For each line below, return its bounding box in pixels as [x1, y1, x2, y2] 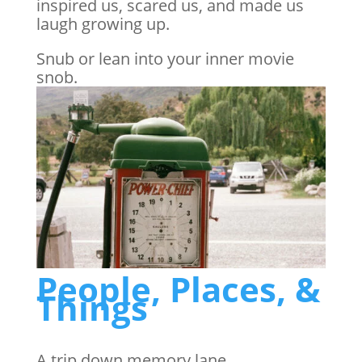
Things [36, 284, 148, 331]
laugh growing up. [36, 12, 170, 35]
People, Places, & [36, 266, 321, 313]
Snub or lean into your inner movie [36, 47, 294, 69]
